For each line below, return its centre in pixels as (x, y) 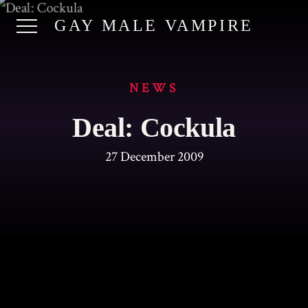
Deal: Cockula (154, 128)
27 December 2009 (154, 157)
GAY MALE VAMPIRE (154, 25)
